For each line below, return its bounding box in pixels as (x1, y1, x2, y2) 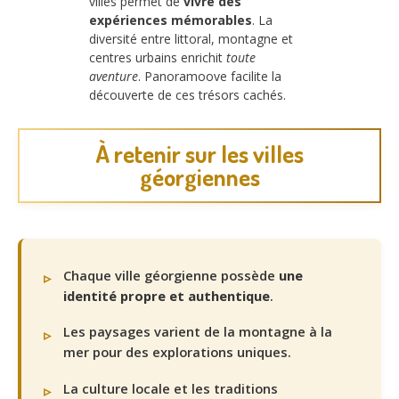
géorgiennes (139, 161, 260, 191)
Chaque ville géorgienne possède (63, 265, 279, 284)
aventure (89, 68, 138, 85)
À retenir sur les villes (95, 138, 304, 168)
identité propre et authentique (63, 286, 270, 305)
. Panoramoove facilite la (138, 68, 281, 85)
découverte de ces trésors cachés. (89, 86, 286, 104)
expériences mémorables (89, 12, 252, 29)
